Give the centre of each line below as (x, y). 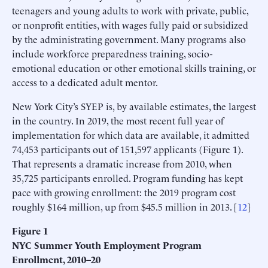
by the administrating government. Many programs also (129, 39)
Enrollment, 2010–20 (56, 259)
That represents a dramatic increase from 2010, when (122, 163)
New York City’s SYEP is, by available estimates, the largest (134, 106)
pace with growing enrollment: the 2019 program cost (124, 192)
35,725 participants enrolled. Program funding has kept (127, 177)
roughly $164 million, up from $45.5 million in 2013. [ (125, 206)
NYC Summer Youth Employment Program (107, 244)
